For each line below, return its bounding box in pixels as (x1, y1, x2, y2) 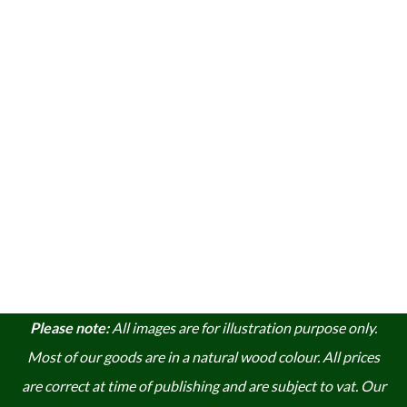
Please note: (30, 318, 109, 336)
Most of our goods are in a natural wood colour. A (27, 347, 333, 365)
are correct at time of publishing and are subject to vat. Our (21, 376, 386, 394)
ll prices (333, 347, 380, 365)
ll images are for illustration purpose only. (122, 318, 377, 336)
